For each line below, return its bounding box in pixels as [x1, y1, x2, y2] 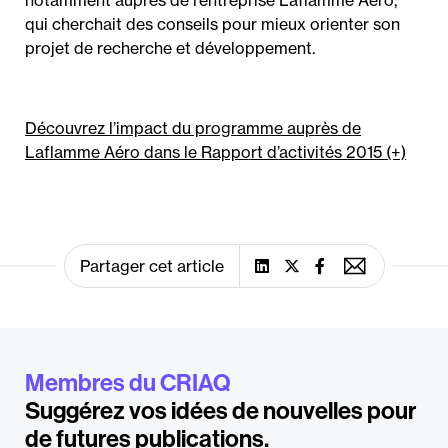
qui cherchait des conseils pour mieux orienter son [25, 14, 400, 34]
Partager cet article [79, 256, 224, 276]
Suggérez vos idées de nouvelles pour [25, 395, 416, 425]
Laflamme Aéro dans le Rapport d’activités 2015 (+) [25, 142, 406, 162]
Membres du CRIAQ [25, 367, 231, 397]
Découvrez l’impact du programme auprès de [25, 118, 361, 138]
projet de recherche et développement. [25, 38, 315, 58]
